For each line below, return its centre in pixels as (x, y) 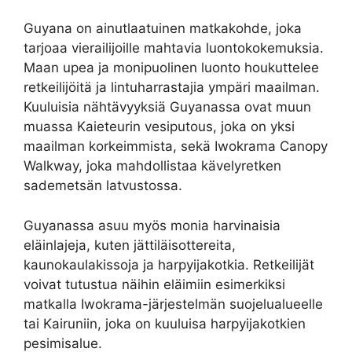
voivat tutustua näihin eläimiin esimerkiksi (154, 284)
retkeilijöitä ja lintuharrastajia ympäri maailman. (172, 88)
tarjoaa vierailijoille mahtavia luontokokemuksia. (174, 48)
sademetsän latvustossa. (103, 186)
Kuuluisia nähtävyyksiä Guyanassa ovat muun (167, 107)
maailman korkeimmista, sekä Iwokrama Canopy (176, 147)
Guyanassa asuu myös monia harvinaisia (152, 225)
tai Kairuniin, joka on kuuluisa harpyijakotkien (165, 323)
